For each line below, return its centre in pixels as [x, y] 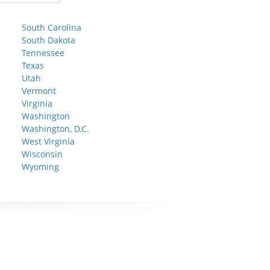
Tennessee [43, 53]
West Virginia [48, 141]
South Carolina [52, 27]
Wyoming [40, 167]
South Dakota [49, 40]
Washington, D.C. [55, 129]
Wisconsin [42, 154]
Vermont [39, 91]
